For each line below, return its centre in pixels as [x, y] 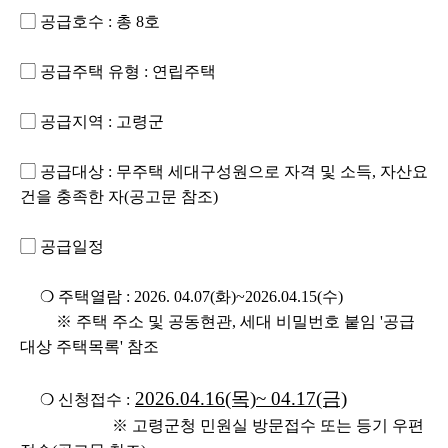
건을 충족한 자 [72, 196]
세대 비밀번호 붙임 [310, 321]
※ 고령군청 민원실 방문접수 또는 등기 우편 [268, 425]
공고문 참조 [171, 196]
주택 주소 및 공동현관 [154, 321]
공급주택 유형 [90, 71]
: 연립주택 [178, 71]
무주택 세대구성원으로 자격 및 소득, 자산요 [272, 171]
